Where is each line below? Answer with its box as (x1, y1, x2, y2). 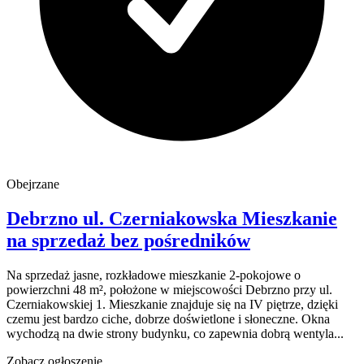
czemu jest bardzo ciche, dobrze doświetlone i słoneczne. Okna (6, 311, 330, 326)
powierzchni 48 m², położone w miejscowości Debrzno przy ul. (6, 282, 332, 297)
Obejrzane (6, 176, 59, 191)
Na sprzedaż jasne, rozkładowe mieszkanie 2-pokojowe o (6, 267, 301, 282)
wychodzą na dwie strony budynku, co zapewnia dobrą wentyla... (6, 326, 344, 340)
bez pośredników (110, 229, 250, 251)
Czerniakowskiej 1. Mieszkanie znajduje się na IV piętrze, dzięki (6, 297, 338, 311)
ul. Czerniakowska (83, 207, 237, 229)
